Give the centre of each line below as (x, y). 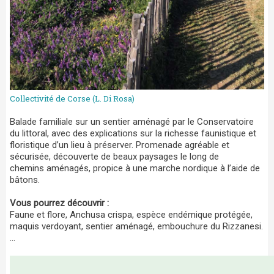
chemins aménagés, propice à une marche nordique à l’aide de (135, 168)
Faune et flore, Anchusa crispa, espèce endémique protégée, (131, 215)
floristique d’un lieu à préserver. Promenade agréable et (120, 145)
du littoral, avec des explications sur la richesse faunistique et (133, 134)
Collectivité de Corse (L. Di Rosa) (72, 99)
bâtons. (25, 180)
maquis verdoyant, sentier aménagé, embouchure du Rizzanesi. (136, 227)
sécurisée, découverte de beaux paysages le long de (114, 157)
